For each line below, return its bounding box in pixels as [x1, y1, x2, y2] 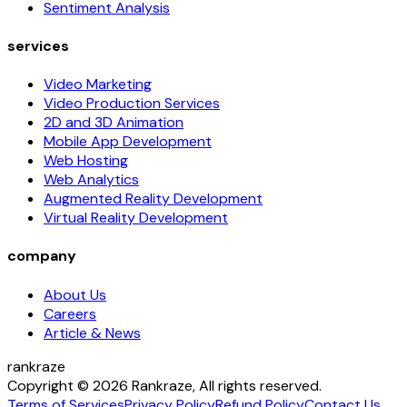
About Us [44, 284, 106, 304]
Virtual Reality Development [44, 208, 228, 228]
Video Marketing [44, 74, 152, 94]
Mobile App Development [44, 132, 212, 152]
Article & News [44, 323, 141, 342]
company [7, 246, 76, 266]
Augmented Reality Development [44, 189, 263, 209]
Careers [44, 303, 96, 323]
